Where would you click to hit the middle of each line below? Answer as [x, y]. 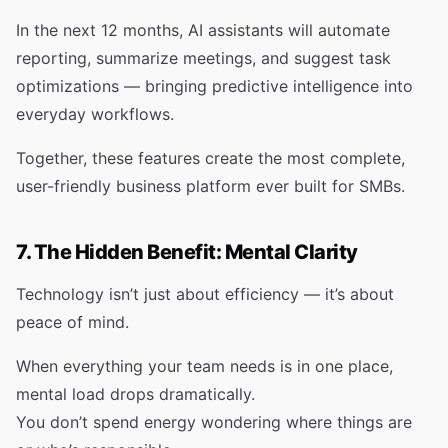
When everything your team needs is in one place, [204, 366]
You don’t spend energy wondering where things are [214, 422]
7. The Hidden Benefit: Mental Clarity [187, 252]
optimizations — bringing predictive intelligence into [214, 86]
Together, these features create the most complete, [210, 158]
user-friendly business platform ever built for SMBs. [210, 186]
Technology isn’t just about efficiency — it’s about [205, 294]
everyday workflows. [95, 114]
